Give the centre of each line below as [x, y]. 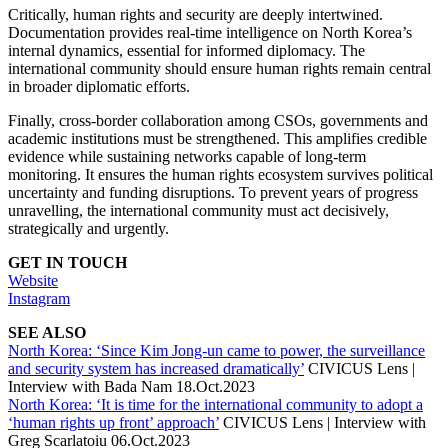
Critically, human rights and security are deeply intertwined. [195, 15]
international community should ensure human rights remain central [219, 69]
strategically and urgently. [88, 229]
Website [33, 281]
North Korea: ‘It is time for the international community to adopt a [215, 405]
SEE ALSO [47, 333]
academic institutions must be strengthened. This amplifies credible [217, 139]
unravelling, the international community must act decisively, [198, 211]
